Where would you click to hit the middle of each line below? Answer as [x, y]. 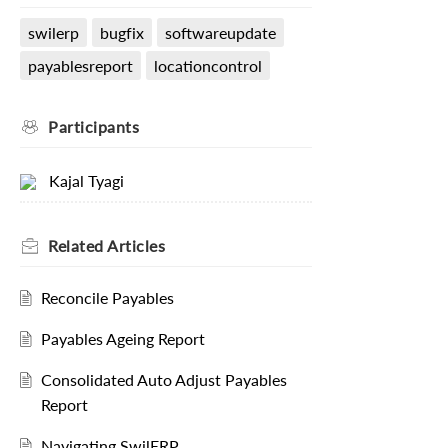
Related [77, 246]
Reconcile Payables [107, 298]
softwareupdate [220, 32]
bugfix [121, 32]
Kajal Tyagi [86, 181]
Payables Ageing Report [122, 339]
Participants [93, 126]
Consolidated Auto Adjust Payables [163, 380]
